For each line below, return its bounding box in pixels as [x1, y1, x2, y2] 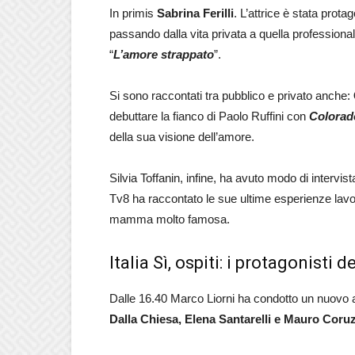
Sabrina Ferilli [157, 6, 234, 20]
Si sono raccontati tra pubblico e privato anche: [109, 89, 353, 102]
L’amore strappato [113, 48, 214, 61]
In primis [109, 6, 157, 20]
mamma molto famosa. [109, 212, 230, 226]
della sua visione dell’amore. [109, 130, 254, 143]
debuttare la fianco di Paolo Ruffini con [109, 109, 309, 123]
